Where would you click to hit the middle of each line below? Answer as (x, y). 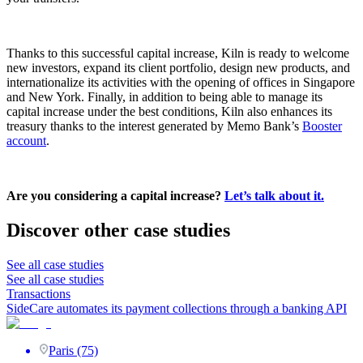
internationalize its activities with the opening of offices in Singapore (181, 83)
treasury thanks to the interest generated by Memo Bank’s (154, 126)
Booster (322, 126)
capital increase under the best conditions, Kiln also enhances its (169, 112)
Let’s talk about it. (274, 196)
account (26, 141)
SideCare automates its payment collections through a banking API (177, 309)
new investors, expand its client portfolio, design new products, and (178, 68)
